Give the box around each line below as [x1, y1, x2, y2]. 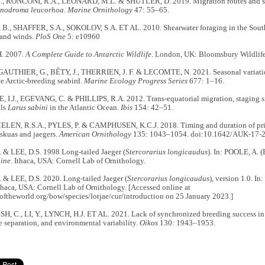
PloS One [35, 33, 66, 41]
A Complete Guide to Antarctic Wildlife [25, 50, 151, 59]
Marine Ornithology [67, 6, 132, 15]
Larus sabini [7, 104, 48, 112]
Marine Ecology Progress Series [83, 77, 188, 86]
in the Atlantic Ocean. [47, 104, 121, 112]
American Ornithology [59, 130, 131, 139]
